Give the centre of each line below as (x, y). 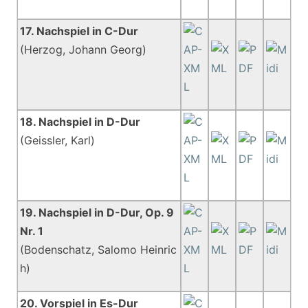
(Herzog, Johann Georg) (84, 49)
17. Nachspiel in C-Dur (79, 31)
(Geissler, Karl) (58, 140)
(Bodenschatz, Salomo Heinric (99, 250)
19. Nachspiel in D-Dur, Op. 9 (97, 212)
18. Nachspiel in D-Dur (80, 122)
